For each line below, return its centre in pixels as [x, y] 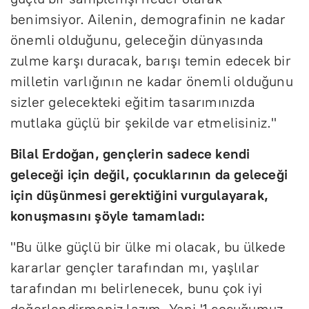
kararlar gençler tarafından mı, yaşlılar [135, 267]
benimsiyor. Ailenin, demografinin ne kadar [148, 19]
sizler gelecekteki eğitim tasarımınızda [133, 102]
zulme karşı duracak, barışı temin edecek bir [151, 60]
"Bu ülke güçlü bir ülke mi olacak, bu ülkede [148, 247]
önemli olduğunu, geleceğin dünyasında [137, 40]
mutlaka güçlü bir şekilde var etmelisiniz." [144, 122]
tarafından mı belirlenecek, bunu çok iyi [137, 288]
